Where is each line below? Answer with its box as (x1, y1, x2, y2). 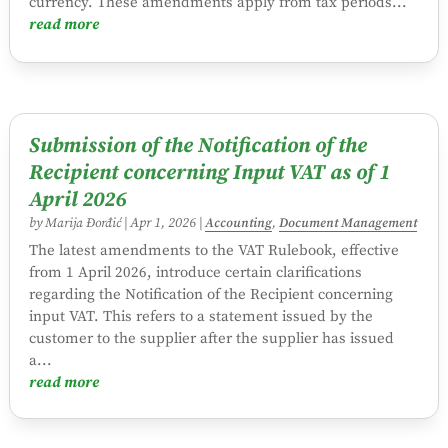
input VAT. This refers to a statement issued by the (28, 306, 373, 326)
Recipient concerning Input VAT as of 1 (28, 159, 390, 186)
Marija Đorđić (44, 214, 121, 231)
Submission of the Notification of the (28, 132, 367, 159)
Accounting (204, 214, 272, 231)
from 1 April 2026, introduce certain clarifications (28, 262, 362, 282)
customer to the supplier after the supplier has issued (28, 328, 394, 348)
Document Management (278, 214, 417, 231)
